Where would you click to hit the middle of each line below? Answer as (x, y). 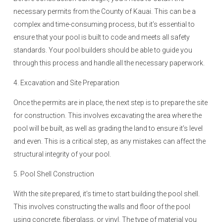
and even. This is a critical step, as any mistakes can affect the (110, 141)
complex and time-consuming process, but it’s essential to (104, 24)
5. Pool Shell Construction (54, 174)
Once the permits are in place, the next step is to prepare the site (111, 103)
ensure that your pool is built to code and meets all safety (102, 37)
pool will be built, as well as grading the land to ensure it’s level (108, 128)
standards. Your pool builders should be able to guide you (103, 50)
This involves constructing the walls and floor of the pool (102, 207)
